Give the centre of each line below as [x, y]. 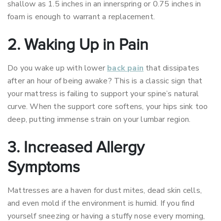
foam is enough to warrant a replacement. [81, 17]
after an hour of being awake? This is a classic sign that [105, 81]
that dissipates [172, 68]
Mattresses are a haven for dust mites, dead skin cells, [105, 190]
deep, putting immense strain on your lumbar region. [99, 119]
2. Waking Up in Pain [78, 45]
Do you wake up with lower [57, 68]
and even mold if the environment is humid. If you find [101, 203]
